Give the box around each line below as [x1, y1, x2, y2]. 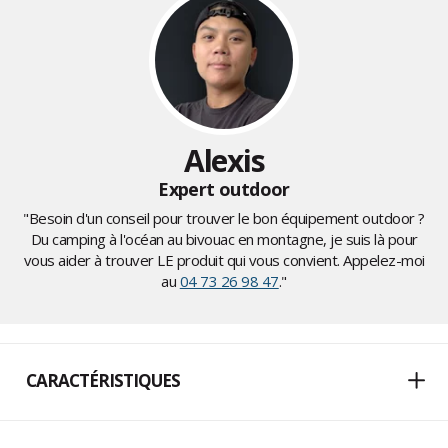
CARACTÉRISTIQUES [26, 369, 180, 393]
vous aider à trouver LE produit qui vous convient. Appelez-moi [23, 250, 425, 271]
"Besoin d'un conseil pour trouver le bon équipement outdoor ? [23, 208, 425, 229]
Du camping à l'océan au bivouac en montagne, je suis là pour [30, 229, 418, 250]
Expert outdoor [158, 177, 290, 202]
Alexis [183, 140, 265, 182]
